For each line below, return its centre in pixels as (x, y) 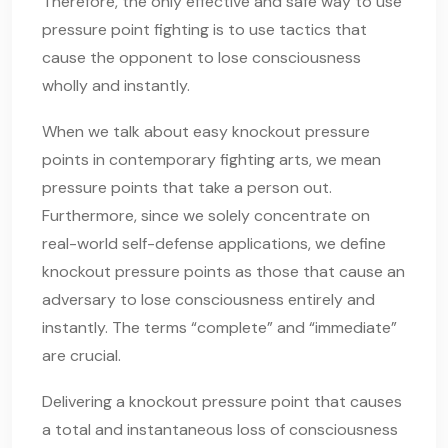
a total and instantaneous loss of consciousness (220, 429)
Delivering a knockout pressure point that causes (222, 401)
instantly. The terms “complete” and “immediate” (219, 327)
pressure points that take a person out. (187, 187)
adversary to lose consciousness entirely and (208, 299)
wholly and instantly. (116, 85)
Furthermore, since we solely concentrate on (206, 215)
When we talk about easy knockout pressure (206, 131)
